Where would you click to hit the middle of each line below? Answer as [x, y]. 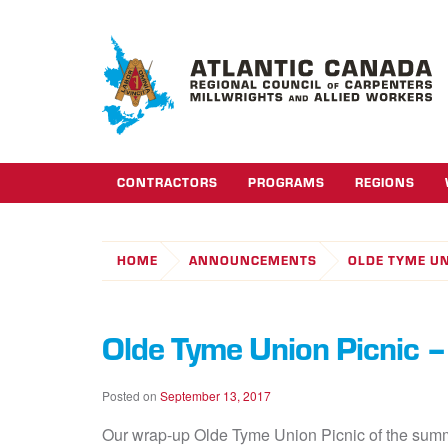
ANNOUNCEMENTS [253, 260]
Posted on [131, 395]
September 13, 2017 [215, 395]
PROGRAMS [286, 182]
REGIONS [385, 182]
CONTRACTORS [167, 182]
